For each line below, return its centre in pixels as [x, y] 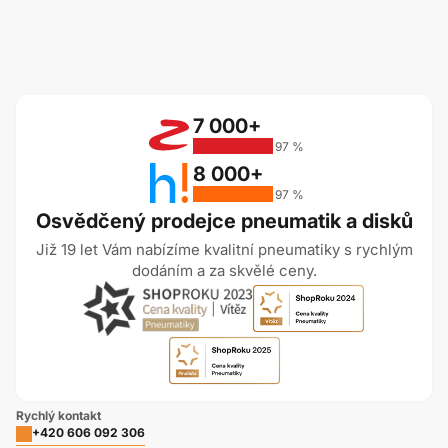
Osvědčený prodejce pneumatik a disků [224, 221]
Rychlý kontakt [58, 416]
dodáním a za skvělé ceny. [224, 271]
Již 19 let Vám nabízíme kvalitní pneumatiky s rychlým [224, 250]
